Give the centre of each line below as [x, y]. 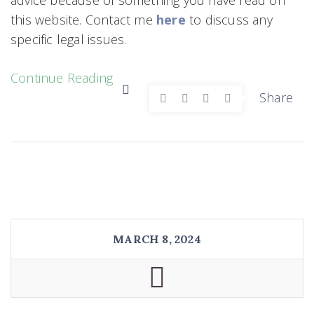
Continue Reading [62, 77]
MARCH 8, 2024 [157, 239]
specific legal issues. [69, 39]
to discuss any [229, 19]
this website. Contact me [83, 19]
